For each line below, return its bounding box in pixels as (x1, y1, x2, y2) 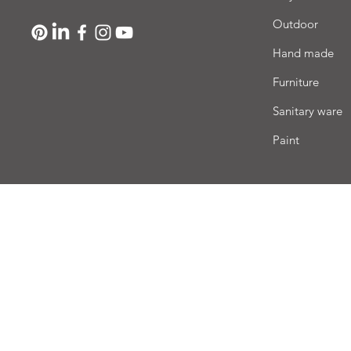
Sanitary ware (273, 103, 343, 118)
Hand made (273, 45, 335, 60)
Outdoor (273, 16, 319, 31)
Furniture (273, 74, 320, 89)
